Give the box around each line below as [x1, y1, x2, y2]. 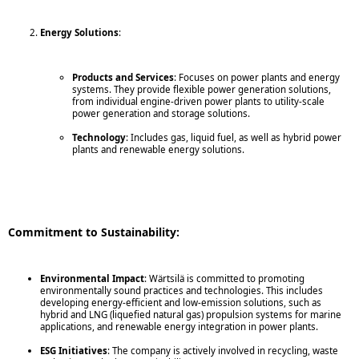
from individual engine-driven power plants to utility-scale [72, 95, 325, 108]
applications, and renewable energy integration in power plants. [40, 321, 318, 333]
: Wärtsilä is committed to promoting [144, 272, 305, 285]
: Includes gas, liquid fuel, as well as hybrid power [126, 131, 341, 144]
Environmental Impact [40, 272, 144, 285]
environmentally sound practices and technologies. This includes [40, 284, 323, 297]
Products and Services [72, 71, 174, 84]
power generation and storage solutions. [72, 107, 250, 120]
